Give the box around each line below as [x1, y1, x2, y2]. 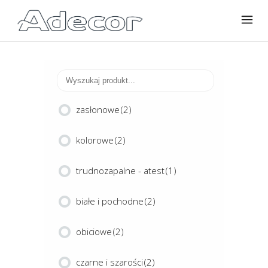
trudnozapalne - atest [76, 165, 165, 176]
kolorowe [76, 134, 114, 146]
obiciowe [76, 226, 112, 237]
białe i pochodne [76, 195, 144, 207]
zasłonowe [76, 103, 120, 115]
